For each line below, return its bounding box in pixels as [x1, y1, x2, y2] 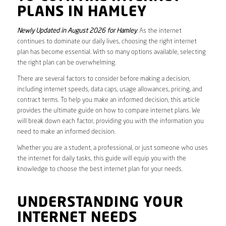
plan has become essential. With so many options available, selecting [17, 48, 206, 55]
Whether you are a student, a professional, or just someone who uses [17, 144, 208, 151]
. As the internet [136, 27, 182, 34]
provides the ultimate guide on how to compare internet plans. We [17, 107, 200, 114]
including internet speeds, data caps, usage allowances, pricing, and [17, 86, 202, 93]
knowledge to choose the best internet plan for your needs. [17, 165, 183, 173]
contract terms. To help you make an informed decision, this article [17, 96, 200, 103]
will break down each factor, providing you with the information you [17, 118, 204, 125]
